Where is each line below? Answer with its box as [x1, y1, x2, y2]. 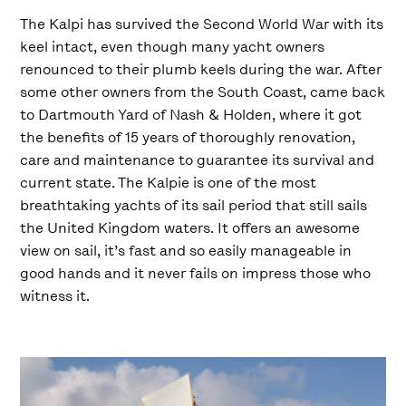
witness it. [20, 286, 91, 305]
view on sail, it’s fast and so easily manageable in [20, 241, 353, 260]
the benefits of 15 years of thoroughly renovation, [20, 128, 356, 147]
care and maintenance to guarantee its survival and [20, 150, 375, 169]
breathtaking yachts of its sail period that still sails [20, 196, 368, 215]
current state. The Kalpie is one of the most [20, 173, 317, 192]
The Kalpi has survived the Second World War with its [20, 14, 384, 34]
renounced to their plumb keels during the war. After [20, 60, 382, 79]
